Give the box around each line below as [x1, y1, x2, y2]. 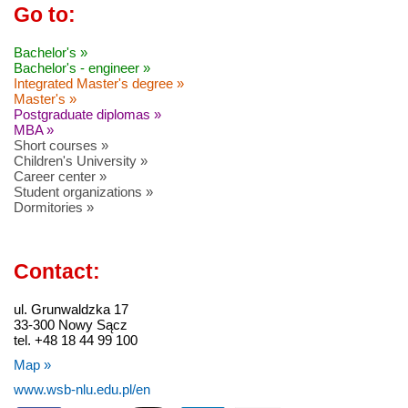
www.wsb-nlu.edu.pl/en [14, 381, 150, 397]
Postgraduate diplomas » [14, 107, 161, 123]
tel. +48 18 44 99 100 [14, 331, 138, 348]
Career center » [14, 168, 107, 185]
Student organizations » [14, 184, 153, 200]
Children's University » [14, 153, 148, 169]
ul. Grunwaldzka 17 [14, 301, 128, 317]
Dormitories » [14, 199, 94, 216]
